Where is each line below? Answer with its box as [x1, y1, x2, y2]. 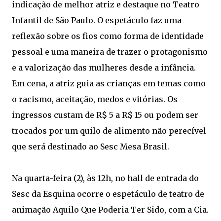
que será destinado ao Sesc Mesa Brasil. [12, 142, 171, 151]
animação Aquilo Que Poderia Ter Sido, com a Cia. [12, 205, 209, 215]
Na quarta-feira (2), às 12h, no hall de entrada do [12, 173, 199, 183]
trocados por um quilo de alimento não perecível [12, 126, 206, 136]
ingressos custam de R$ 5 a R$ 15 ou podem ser [12, 110, 198, 120]
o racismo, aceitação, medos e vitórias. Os [12, 94, 178, 104]
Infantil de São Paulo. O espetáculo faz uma [12, 15, 182, 25]
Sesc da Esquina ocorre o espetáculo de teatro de [12, 189, 204, 199]
